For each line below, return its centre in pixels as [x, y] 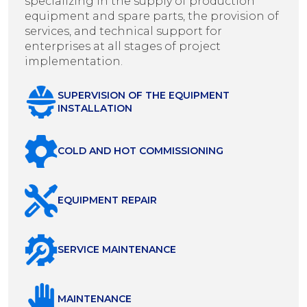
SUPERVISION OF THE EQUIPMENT [144, 95]
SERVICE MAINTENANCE [117, 250]
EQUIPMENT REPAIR [107, 200]
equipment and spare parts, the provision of [152, 16]
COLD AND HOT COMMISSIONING [140, 151]
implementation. [74, 61]
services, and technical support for [123, 31]
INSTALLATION [95, 108]
